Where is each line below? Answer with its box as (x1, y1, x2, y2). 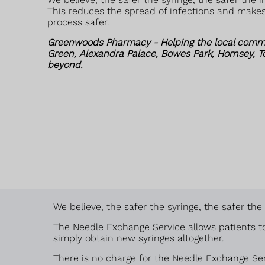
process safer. (47, 16, 109, 28)
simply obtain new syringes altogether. (53, 232, 224, 244)
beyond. (47, 59, 83, 70)
